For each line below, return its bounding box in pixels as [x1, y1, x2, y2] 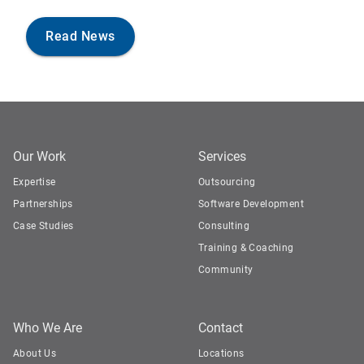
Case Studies [13, 220, 74, 232]
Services [198, 149, 246, 164]
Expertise [13, 176, 56, 188]
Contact [198, 320, 243, 336]
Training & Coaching [198, 242, 294, 253]
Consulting [198, 220, 249, 232]
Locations [198, 348, 245, 359]
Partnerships [13, 198, 73, 210]
